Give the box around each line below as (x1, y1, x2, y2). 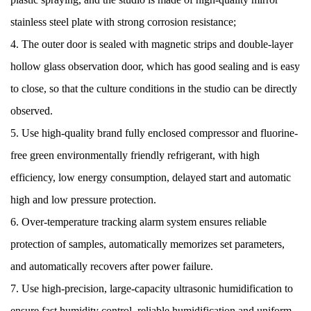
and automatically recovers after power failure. (10, 260, 216, 272)
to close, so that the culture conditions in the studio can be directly (10, 83, 297, 94)
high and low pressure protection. (10, 194, 159, 205)
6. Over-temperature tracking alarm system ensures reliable (10, 216, 267, 228)
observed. (10, 105, 56, 117)
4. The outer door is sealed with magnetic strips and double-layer (10, 38, 293, 50)
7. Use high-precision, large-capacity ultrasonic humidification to (10, 283, 293, 294)
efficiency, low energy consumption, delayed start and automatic (10, 171, 291, 183)
